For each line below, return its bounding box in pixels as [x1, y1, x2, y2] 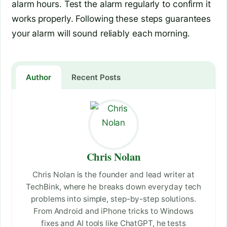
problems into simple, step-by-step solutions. [31, 194, 196, 204]
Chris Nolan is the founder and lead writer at [32, 170, 195, 180]
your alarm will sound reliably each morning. [12, 28, 190, 39]
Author [26, 72, 51, 83]
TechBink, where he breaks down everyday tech [25, 182, 202, 192]
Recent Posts [71, 72, 121, 83]
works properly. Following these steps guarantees [12, 13, 211, 24]
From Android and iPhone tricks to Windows [33, 206, 194, 216]
